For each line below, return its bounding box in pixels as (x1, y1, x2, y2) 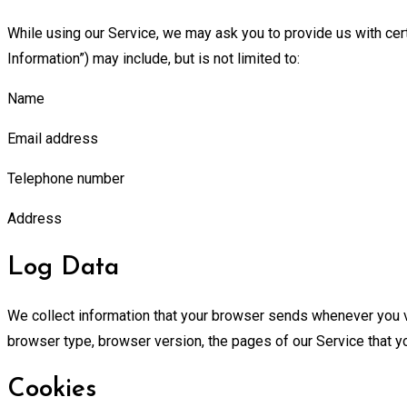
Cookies (7, 377, 96, 403)
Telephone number (7, 170, 124, 188)
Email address (7, 130, 98, 148)
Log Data (7, 254, 119, 281)
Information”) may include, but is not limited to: (7, 50, 300, 68)
